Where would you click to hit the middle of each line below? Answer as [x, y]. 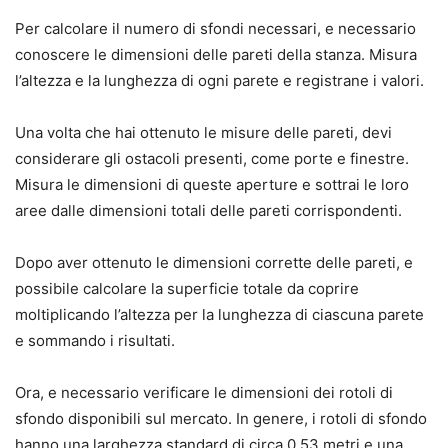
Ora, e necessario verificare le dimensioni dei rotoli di [204, 393]
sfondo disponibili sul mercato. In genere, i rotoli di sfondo [221, 419]
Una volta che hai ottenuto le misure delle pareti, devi [203, 133]
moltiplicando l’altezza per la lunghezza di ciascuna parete [219, 315]
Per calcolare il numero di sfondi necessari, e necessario [215, 29]
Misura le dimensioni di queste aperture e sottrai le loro [212, 185]
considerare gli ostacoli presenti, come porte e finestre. [212, 159]
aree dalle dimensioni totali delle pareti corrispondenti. [208, 211]
